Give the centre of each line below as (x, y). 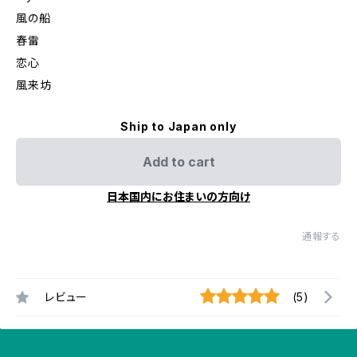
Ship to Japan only (178, 126)
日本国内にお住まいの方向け (178, 196)
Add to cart (178, 162)
